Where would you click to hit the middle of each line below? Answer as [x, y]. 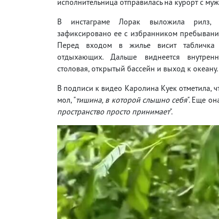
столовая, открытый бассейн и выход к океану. [138, 68]
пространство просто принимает [113, 111]
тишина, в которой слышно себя [132, 99]
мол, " [67, 99]
